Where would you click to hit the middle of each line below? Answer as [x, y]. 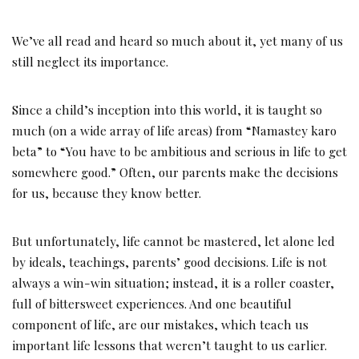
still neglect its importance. [90, 62]
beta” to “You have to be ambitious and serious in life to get [179, 151]
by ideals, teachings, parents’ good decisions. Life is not [169, 262]
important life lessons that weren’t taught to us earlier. [169, 345]
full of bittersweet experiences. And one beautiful [152, 304]
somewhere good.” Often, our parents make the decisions [175, 172]
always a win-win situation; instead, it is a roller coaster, [173, 283]
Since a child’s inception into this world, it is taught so [167, 110]
